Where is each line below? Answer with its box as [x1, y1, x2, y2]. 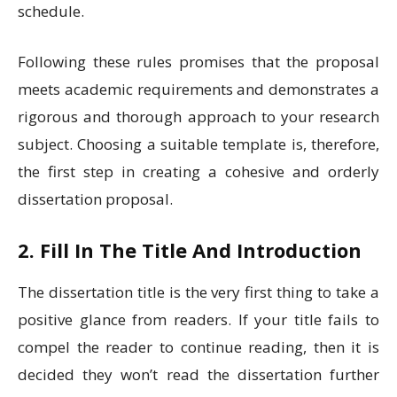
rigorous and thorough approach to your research [18, 106, 379, 128]
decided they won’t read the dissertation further [18, 364, 379, 385]
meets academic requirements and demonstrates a [18, 79, 379, 100]
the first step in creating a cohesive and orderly [18, 161, 379, 183]
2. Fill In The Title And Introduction [18, 237, 362, 264]
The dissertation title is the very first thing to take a [18, 282, 379, 303]
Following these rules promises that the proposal [18, 51, 379, 73]
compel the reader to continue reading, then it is [18, 337, 379, 358]
